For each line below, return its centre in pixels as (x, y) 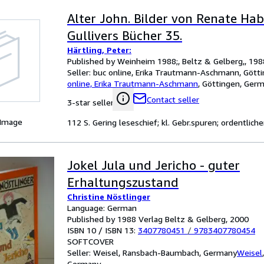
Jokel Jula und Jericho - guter (154, 165)
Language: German (102, 208)
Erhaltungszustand (123, 182)
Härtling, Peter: (99, 50)
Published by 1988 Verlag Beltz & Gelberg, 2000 (158, 219)
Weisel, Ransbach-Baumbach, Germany (165, 253)
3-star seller (90, 102)
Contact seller (173, 99)
